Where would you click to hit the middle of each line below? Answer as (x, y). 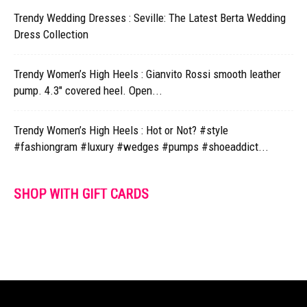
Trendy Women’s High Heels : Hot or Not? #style (121, 130)
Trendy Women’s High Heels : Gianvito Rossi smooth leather (147, 74)
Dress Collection (51, 34)
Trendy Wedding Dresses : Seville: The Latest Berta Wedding (150, 18)
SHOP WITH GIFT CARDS (81, 194)
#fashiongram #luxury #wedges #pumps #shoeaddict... (141, 147)
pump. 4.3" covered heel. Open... (88, 90)
